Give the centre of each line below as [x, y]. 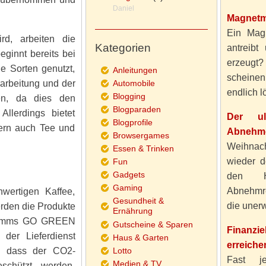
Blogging [129, 96]
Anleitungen [135, 70]
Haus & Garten [140, 237]
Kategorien [123, 48]
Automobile [134, 83]
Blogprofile [132, 122]
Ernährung [132, 211]
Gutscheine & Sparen [153, 224]
